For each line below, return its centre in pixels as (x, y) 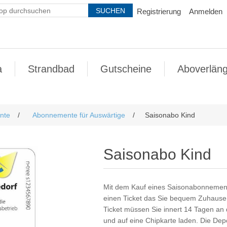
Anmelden (206, 11)
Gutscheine (126, 69)
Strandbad (51, 69)
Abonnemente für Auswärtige (79, 115)
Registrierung (159, 11)
